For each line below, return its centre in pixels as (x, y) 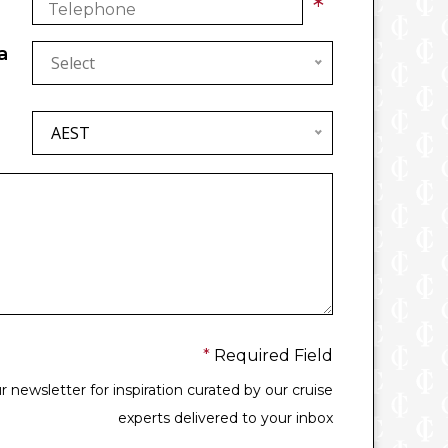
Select (73, 63)
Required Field (271, 355)
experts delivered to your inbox (225, 418)
